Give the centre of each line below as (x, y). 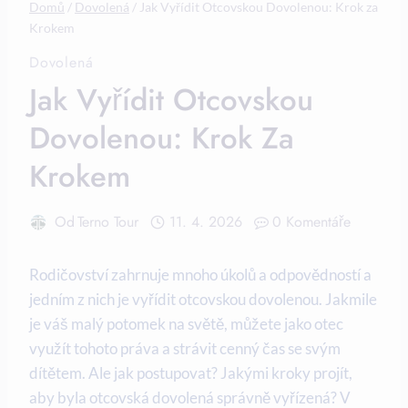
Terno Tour (108, 222)
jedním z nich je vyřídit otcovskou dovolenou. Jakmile (203, 300)
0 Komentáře (312, 222)
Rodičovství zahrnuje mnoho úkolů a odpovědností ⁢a (200, 275)
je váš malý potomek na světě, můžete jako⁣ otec (186, 324)
